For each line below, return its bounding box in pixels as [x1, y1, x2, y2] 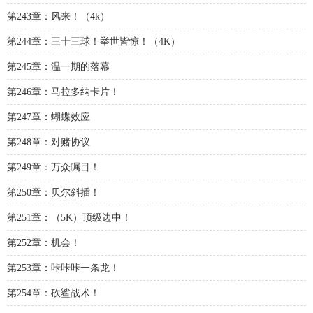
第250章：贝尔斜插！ [7, 187, 100, 198]
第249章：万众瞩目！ [7, 162, 100, 173]
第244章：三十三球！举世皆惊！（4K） [7, 36, 180, 47]
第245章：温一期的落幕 [7, 61, 110, 72]
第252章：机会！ [7, 238, 80, 248]
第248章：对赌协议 [7, 137, 90, 147]
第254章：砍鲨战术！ [7, 288, 100, 298]
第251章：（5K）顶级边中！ [7, 212, 131, 223]
